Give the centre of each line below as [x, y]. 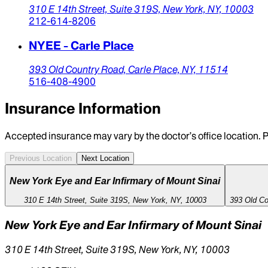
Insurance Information [83, 109]
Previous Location [41, 159]
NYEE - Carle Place [81, 45]
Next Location [105, 159]
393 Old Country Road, [78, 70]
